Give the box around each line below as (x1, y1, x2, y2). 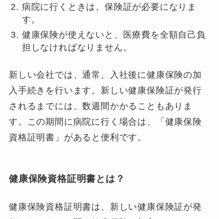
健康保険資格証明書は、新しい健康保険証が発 (8, 202, 202, 212)
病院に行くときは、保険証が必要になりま (22, 2, 197, 12)
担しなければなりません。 (22, 42, 132, 52)
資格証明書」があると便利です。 (8, 132, 147, 142)
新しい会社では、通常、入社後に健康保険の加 (8, 69, 202, 80)
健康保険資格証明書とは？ (8, 174, 125, 184)
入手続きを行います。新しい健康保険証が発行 (8, 85, 202, 95)
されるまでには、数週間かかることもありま (8, 101, 193, 111)
